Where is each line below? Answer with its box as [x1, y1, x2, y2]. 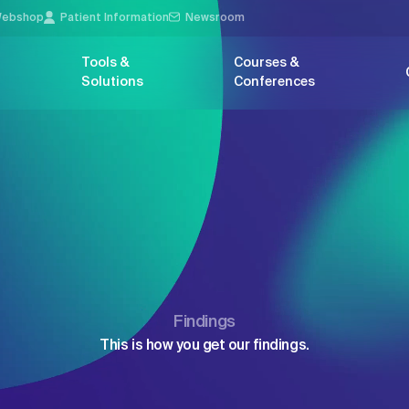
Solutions [80, 76, 143, 89]
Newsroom [185, 12, 246, 24]
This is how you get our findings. [100, 338, 309, 353]
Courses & [233, 57, 299, 69]
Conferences [233, 76, 315, 89]
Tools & [80, 57, 130, 69]
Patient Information [60, 12, 170, 24]
